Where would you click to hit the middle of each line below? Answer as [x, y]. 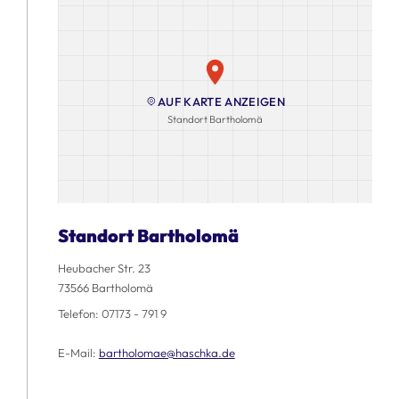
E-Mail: [78, 353]
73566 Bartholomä [105, 287]
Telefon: [79, 314]
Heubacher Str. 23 [104, 268]
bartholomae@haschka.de [167, 353]
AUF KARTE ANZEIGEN [221, 102]
